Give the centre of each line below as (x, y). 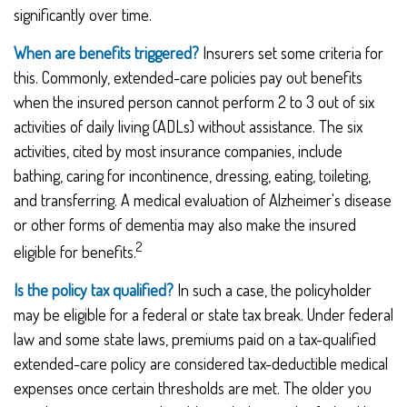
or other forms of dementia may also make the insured (185, 224)
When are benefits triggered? (106, 53)
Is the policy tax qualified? (94, 290)
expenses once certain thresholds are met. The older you (193, 388)
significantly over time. (83, 15)
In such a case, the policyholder (273, 290)
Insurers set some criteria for (291, 53)
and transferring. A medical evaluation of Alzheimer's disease (203, 200)
